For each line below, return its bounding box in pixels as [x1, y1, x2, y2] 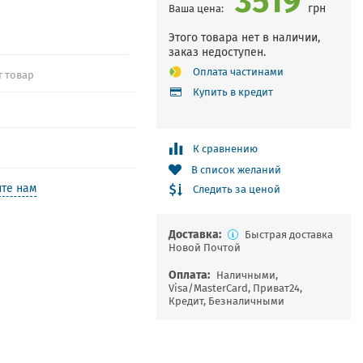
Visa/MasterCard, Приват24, [168, 280, 302, 296]
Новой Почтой [168, 240, 241, 255]
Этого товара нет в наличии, [168, 29, 320, 45]
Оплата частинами [192, 64, 284, 79]
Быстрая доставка [244, 227, 333, 242]
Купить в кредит [192, 84, 273, 100]
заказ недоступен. [168, 44, 266, 60]
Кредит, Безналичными [168, 293, 284, 309]
